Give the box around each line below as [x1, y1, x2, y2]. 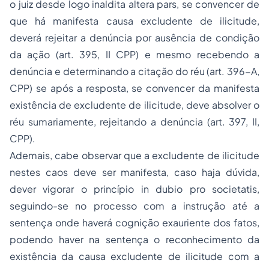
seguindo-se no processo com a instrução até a [10, 199, 259, 212]
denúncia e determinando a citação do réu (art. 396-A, [10, 65, 259, 77]
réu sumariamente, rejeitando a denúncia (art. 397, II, [10, 115, 259, 128]
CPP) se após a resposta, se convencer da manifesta [10, 82, 259, 94]
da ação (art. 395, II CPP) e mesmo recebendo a [10, 48, 259, 61]
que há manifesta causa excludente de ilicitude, [10, 14, 259, 27]
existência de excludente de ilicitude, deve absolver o [10, 98, 259, 111]
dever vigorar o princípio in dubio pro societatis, [10, 183, 259, 195]
